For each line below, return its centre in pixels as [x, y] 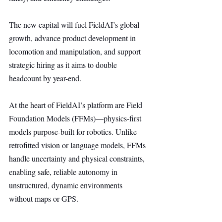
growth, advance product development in [73, 38]
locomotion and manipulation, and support [76, 51]
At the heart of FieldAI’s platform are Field [77, 105]
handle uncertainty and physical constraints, [78, 158]
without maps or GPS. [44, 198]
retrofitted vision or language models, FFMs [78, 145]
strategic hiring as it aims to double [64, 65]
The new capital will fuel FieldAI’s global [75, 25]
